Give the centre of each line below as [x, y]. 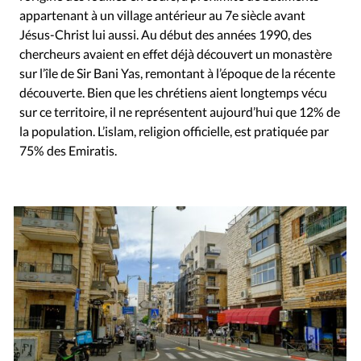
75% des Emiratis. [68, 150]
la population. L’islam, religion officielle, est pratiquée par [174, 131]
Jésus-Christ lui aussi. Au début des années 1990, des [166, 34]
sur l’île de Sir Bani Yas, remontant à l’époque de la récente [177, 73]
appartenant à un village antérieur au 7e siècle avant [162, 15]
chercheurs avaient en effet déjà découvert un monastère [176, 53]
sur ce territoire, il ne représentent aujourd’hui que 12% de [180, 111]
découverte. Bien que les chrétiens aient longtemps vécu [173, 92]
